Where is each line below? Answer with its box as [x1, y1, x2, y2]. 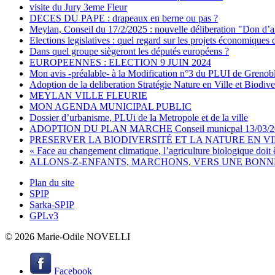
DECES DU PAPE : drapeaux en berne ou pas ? [29, 13, 218, 24]
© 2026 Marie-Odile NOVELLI [5, 231, 130, 242]
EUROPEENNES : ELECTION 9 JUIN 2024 [29, 57, 211, 68]
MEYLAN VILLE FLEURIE [29, 90, 147, 101]
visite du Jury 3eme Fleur [29, 2, 127, 13]
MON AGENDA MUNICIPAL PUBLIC [29, 101, 192, 112]
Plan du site [29, 177, 74, 188]
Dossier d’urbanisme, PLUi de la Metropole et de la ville [29, 112, 248, 123]
